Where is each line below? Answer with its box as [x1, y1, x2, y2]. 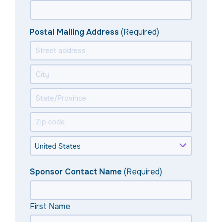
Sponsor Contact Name [30, 166, 122, 177]
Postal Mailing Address [30, 27, 119, 38]
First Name [30, 201, 70, 212]
